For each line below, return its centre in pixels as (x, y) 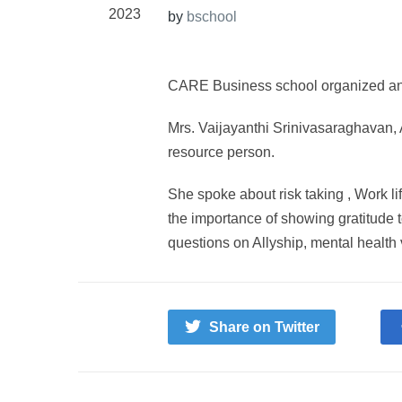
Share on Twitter (264, 328)
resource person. (221, 153)
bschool (212, 17)
